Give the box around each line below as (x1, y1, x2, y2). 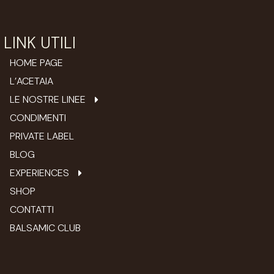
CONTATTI (9, 203, 54, 217)
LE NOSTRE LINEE (9, 93, 86, 106)
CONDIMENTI (9, 111, 66, 125)
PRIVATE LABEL (9, 130, 74, 143)
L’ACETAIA (9, 75, 53, 88)
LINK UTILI (3, 32, 76, 54)
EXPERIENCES (9, 166, 69, 180)
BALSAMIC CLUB (9, 221, 81, 235)
